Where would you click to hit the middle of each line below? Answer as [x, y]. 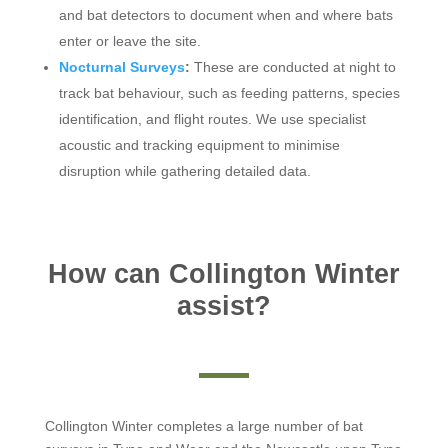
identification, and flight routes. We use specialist [212, 118]
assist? [223, 305]
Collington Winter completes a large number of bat [203, 425]
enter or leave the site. [129, 40]
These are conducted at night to [292, 66]
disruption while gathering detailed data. [184, 170]
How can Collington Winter [223, 273]
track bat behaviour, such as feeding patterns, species [229, 92]
